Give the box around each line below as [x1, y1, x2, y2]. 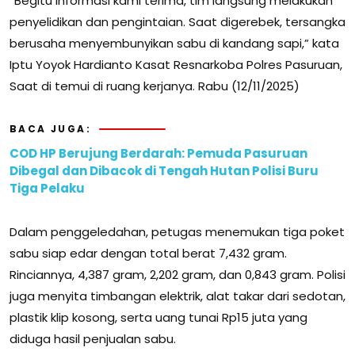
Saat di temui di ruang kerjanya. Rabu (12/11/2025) [10, 78, 300, 95]
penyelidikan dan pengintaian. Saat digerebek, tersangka [10, 13, 345, 31]
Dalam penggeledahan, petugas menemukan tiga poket [10, 223, 345, 241]
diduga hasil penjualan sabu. [10, 330, 176, 348]
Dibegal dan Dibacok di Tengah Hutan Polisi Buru [10, 162, 319, 180]
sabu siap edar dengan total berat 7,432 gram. [10, 245, 287, 262]
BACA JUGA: [10, 122, 91, 136]
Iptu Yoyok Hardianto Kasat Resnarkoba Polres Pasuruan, [10, 56, 342, 74]
